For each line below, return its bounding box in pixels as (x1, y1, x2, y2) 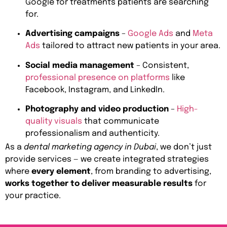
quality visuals (25, 117, 82, 126)
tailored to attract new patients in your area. (40, 42, 220, 51)
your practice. (5, 191, 61, 200)
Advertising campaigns (25, 29, 120, 39)
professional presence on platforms (25, 73, 170, 82)
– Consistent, (134, 61, 189, 70)
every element (31, 167, 91, 176)
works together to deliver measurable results (5, 179, 193, 188)
